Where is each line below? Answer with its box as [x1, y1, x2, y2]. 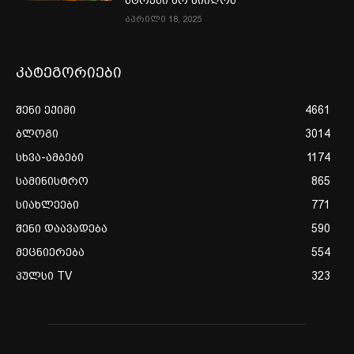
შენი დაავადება [16, 222, 107, 235]
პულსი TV [16, 269, 72, 283]
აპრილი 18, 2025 [125, 14, 202, 25]
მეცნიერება [16, 246, 85, 259]
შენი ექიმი [16, 104, 76, 117]
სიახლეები [16, 198, 79, 212]
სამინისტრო [16, 175, 88, 188]
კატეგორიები [16, 64, 122, 81]
